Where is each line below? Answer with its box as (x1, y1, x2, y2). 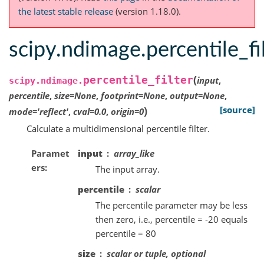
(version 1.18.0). (113, 5, 181, 18)
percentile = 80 (95, 227, 156, 239)
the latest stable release (18, 5, 113, 18)
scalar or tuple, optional (106, 247, 206, 259)
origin (111, 105, 134, 118)
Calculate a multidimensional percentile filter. (27, 123, 210, 135)
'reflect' (37, 105, 68, 118)
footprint (101, 90, 138, 102)
